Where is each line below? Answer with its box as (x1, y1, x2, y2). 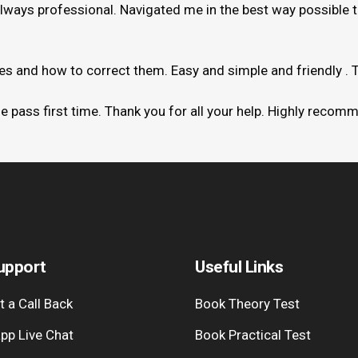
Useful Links (195, 257, 283, 276)
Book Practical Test (195, 327, 311, 343)
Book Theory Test (195, 296, 300, 312)
